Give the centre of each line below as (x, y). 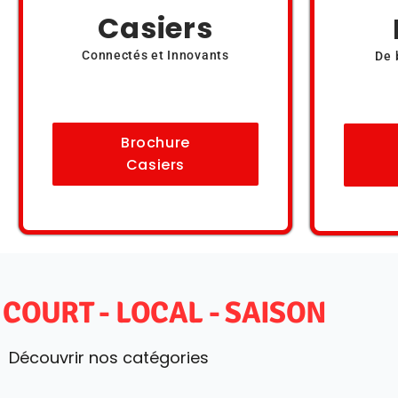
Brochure (155, 143)
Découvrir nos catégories (108, 357)
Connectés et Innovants (155, 56)
